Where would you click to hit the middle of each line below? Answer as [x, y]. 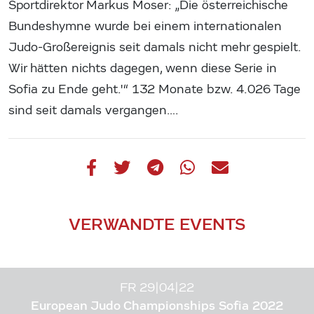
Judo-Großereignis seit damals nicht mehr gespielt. [155, 47]
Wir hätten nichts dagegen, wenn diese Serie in [143, 68]
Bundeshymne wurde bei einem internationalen [145, 26]
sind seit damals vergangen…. [94, 110]
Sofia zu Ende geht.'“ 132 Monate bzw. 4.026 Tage [155, 89]
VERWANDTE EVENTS [157, 224]
